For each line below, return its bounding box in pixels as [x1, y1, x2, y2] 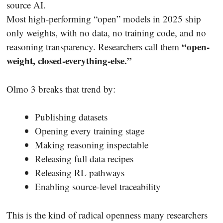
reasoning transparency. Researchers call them [6, 40, 182, 53]
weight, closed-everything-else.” [6, 54, 132, 68]
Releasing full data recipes [35, 152, 133, 165]
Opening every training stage [35, 124, 144, 137]
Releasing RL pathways [35, 166, 124, 179]
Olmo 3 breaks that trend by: [6, 82, 115, 95]
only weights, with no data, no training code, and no [6, 26, 206, 39]
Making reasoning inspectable [35, 138, 148, 151]
